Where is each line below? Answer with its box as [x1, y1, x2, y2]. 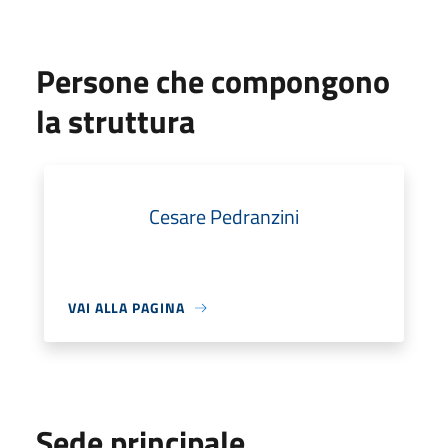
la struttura [36, 97, 195, 145]
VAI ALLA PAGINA [68, 297, 185, 318]
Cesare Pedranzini [149, 201, 299, 232]
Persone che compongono [36, 57, 390, 105]
